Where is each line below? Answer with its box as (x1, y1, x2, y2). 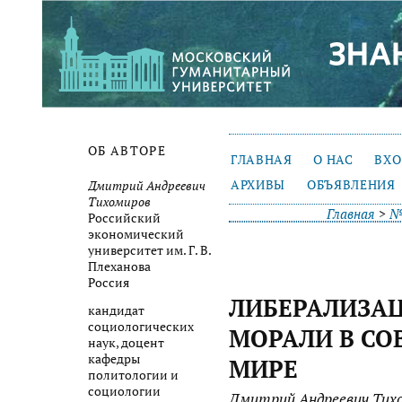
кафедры (88, 351, 140, 368)
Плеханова (88, 258, 151, 275)
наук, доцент (88, 335, 164, 352)
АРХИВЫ (231, 176, 286, 193)
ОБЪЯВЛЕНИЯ (306, 176, 396, 193)
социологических (88, 319, 194, 336)
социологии (88, 383, 161, 400)
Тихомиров (88, 193, 151, 210)
